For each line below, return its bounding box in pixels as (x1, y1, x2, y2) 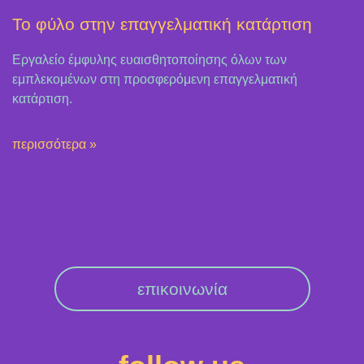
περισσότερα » (12, 136, 97, 151)
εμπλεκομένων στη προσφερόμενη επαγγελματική (12, 71, 297, 86)
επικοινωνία (136, 279, 227, 298)
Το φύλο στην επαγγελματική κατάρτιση (12, 14, 312, 33)
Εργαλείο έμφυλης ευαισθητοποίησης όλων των (12, 52, 287, 67)
